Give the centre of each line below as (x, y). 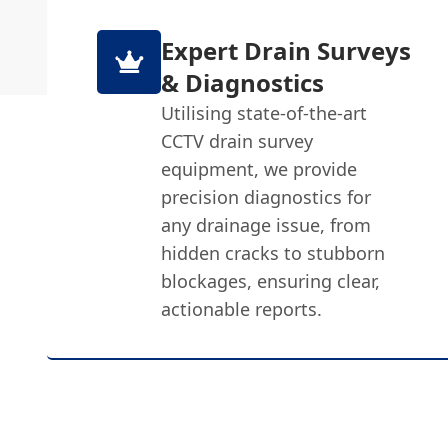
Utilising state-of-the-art (264, 112)
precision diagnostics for (266, 196)
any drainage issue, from (266, 224)
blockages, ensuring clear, (271, 280)
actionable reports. (242, 308)
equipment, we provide (259, 168)
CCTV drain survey (237, 140)
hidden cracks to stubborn (273, 252)
